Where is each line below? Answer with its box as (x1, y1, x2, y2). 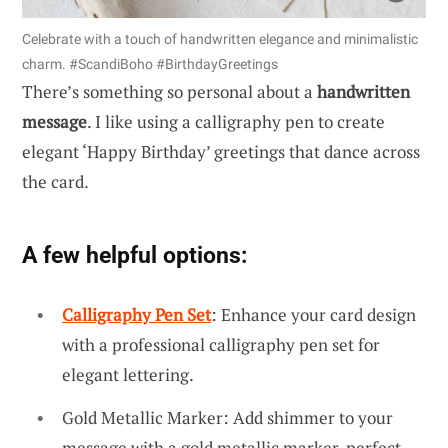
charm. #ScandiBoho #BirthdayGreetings (22, 55, 278, 72)
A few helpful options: (22, 240, 247, 269)
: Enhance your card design (211, 302, 416, 326)
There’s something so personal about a (22, 79, 317, 103)
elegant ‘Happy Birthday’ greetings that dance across (22, 139, 420, 163)
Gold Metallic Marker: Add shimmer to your (62, 406, 393, 430)
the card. (22, 169, 89, 193)
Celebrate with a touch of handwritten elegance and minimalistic (22, 30, 418, 47)
